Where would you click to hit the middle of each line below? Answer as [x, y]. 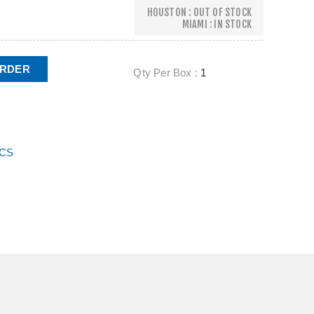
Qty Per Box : [167, 73]
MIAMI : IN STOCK [217, 24]
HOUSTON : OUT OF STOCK [199, 12]
